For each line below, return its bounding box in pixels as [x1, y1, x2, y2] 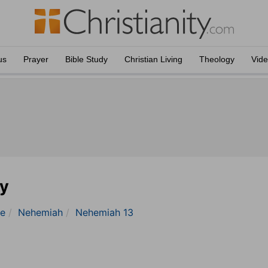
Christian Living [124, 54, 182, 64]
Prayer [23, 54, 48, 64]
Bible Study [65, 54, 108, 64]
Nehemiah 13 [75, 206, 133, 218]
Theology [199, 54, 234, 64]
